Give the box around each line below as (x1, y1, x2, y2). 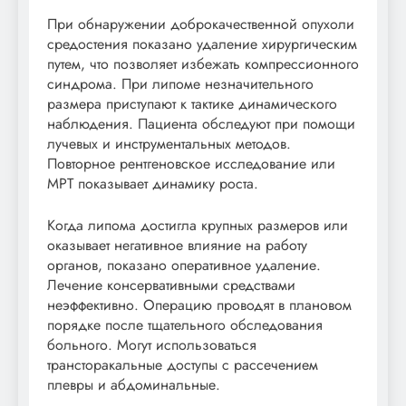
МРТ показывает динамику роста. (47, 173, 258, 195)
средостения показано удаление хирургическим (47, 34, 357, 55)
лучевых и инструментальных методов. (47, 133, 291, 155)
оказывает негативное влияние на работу (47, 235, 307, 256)
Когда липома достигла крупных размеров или (47, 215, 348, 237)
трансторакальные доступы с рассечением (47, 354, 318, 376)
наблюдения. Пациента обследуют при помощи (47, 113, 355, 135)
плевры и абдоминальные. (47, 374, 220, 396)
